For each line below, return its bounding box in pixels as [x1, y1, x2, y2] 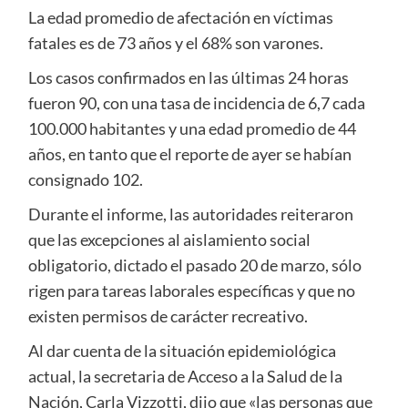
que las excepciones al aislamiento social [27, 229, 311, 250]
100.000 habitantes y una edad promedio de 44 [27, 118, 356, 139]
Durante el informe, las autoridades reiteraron [27, 204, 353, 225]
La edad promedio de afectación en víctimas [27, 7, 333, 28]
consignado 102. [27, 169, 143, 190]
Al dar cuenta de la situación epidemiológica [27, 341, 336, 362]
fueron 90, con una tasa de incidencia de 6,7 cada [27, 93, 365, 114]
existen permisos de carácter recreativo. [27, 306, 308, 327]
